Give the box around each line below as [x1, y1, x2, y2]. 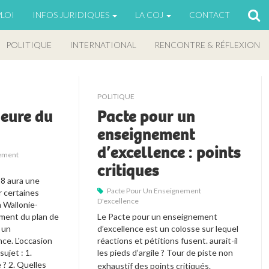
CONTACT [189, 10, 230, 20]
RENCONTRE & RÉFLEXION [154, 40, 260, 50]
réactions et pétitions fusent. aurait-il [97, 235, 238, 246]
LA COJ [135, 10, 165, 20]
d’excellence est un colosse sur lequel [97, 223, 239, 234]
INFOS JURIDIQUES [32, 10, 111, 20]
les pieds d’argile [97, 247, 160, 258]
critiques [97, 159, 160, 181]
